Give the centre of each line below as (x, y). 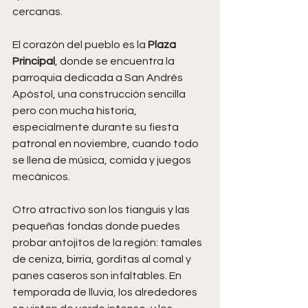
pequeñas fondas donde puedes (97, 226)
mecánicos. (41, 176)
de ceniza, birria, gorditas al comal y (103, 259)
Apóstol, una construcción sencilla (100, 94)
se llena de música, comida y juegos (103, 160)
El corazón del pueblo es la (80, 44)
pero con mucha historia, (76, 110)
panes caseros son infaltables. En (98, 275)
